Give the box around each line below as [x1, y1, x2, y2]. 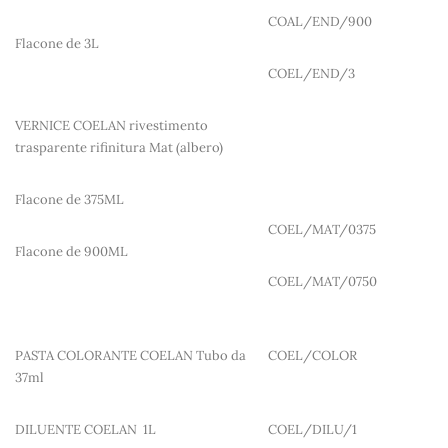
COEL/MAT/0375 [268, 221, 376, 239]
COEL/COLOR [268, 347, 357, 365]
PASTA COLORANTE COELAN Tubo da [15, 347, 246, 365]
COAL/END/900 [268, 13, 372, 31]
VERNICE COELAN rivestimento [15, 117, 208, 135]
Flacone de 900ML [15, 243, 128, 261]
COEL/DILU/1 [268, 421, 357, 439]
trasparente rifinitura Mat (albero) [15, 139, 238, 157]
